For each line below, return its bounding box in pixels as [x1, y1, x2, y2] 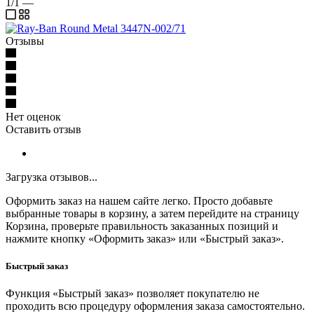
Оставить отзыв [6, 123, 81, 135]
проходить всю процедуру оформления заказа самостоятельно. [6, 300, 305, 313]
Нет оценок [6, 110, 61, 123]
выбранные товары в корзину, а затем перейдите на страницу [6, 207, 299, 219]
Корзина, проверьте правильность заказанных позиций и [6, 219, 278, 232]
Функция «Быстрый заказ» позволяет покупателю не [6, 287, 259, 300]
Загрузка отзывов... [6, 170, 97, 183]
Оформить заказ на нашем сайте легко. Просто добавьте [6, 194, 273, 207]
